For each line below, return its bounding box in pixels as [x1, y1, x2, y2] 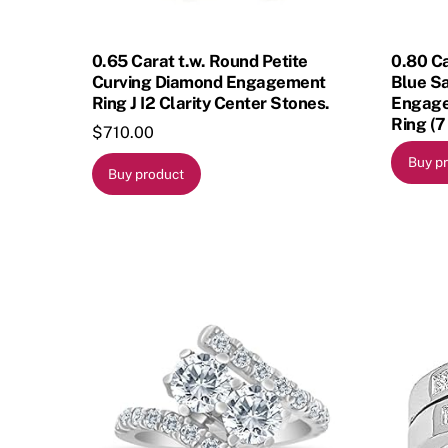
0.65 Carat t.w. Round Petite [92, 50, 308, 71]
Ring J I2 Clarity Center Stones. [92, 92, 330, 113]
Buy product [108, 165, 185, 182]
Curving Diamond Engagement [92, 71, 326, 92]
